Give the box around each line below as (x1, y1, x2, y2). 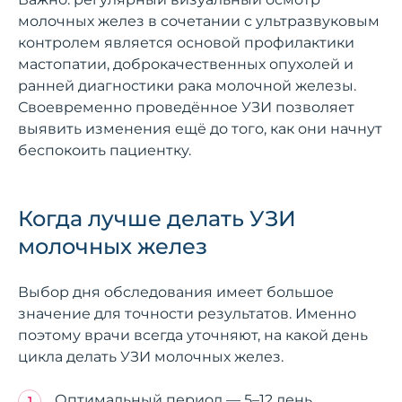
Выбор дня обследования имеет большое (18, 283, 334, 301)
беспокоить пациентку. (18, 141, 191, 159)
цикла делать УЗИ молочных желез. (18, 347, 284, 365)
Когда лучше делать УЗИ (18, 205, 296, 232)
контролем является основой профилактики (18, 33, 354, 51)
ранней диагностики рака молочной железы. (18, 76, 356, 94)
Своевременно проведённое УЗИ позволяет (18, 98, 354, 116)
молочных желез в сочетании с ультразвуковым (18, 12, 380, 30)
